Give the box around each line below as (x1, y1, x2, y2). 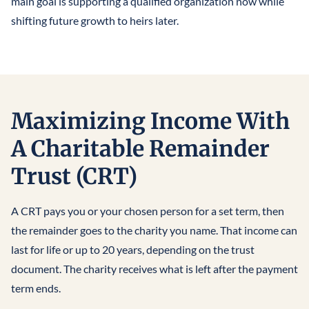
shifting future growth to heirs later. (11, 14, 179, 28)
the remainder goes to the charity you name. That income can (11, 223, 297, 237)
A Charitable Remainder (11, 135, 270, 163)
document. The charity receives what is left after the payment (11, 262, 298, 276)
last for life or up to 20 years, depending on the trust (11, 243, 255, 257)
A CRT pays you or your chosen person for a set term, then (11, 204, 284, 218)
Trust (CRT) (11, 163, 137, 191)
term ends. (11, 281, 61, 295)
